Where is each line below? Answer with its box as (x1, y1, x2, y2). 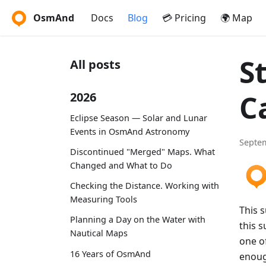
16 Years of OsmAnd (70, 248, 151, 259)
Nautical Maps (70, 227, 128, 239)
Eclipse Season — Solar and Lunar (70, 112, 207, 123)
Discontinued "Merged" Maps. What (70, 145, 215, 157)
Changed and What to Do (70, 159, 172, 171)
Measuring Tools (70, 194, 137, 205)
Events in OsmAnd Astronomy (70, 125, 189, 137)
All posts (70, 56, 121, 72)
